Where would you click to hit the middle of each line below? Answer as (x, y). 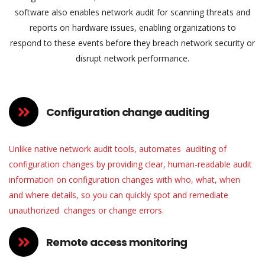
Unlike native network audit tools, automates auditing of (118, 149)
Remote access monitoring (117, 242)
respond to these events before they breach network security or (132, 43)
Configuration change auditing (128, 112)
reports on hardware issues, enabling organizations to (132, 28)
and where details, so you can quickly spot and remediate (119, 195)
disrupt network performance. (132, 58)
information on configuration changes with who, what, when (125, 180)
